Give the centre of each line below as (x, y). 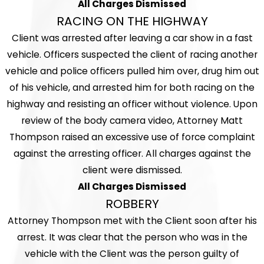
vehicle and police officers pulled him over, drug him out (132, 71)
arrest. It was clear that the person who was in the (132, 237)
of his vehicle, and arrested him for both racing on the (132, 88)
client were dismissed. (132, 170)
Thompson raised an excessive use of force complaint (132, 137)
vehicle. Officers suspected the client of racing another (132, 55)
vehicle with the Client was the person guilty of (132, 254)
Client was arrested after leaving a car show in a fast (132, 38)
